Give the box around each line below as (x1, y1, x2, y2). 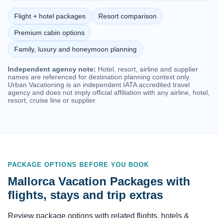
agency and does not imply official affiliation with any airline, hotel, (8, 89, 210, 97)
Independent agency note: (8, 65, 96, 73)
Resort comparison (98, 12, 157, 20)
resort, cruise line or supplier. (8, 96, 97, 105)
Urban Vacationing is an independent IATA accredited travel (8, 81, 190, 89)
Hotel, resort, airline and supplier (96, 65, 198, 73)
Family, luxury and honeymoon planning (14, 45, 137, 54)
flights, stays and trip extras (8, 188, 163, 201)
